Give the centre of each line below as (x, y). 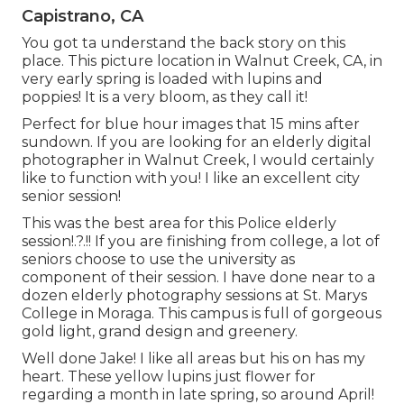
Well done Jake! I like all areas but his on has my (193, 358)
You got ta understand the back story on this (184, 42)
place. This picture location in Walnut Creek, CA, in (202, 60)
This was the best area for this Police (153, 223)
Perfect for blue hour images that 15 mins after (191, 124)
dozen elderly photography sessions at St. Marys (194, 295)
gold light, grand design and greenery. (160, 331)
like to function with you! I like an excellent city (191, 178)
